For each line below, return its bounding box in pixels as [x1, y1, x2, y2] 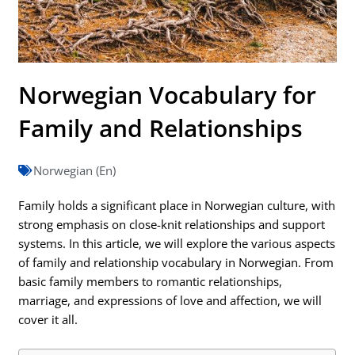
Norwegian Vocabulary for [18, 78, 317, 111]
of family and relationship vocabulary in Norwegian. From [18, 254, 334, 270]
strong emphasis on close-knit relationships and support [18, 216, 326, 232]
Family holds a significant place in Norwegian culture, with [18, 197, 336, 213]
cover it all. [18, 311, 78, 327]
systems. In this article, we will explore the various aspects [18, 235, 336, 251]
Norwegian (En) [33, 162, 116, 178]
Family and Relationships [18, 111, 303, 144]
